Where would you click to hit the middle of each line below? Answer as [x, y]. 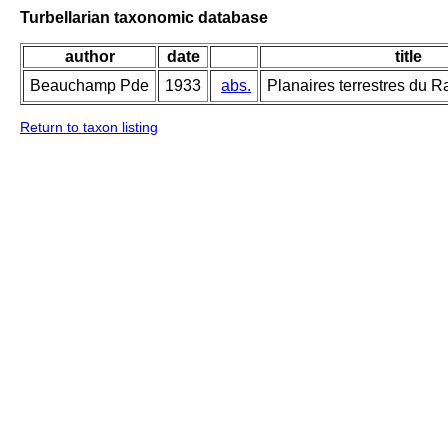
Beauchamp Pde [89, 86]
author [89, 57]
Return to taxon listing [89, 127]
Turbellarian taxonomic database [144, 17]
